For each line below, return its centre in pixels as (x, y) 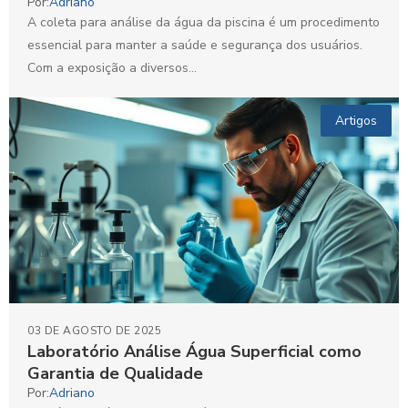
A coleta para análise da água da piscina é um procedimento (204, 23)
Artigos (356, 121)
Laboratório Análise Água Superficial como (194, 351)
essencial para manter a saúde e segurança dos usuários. (195, 46)
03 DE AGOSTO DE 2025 (94, 330)
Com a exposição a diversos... (112, 68)
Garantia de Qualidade (115, 373)
